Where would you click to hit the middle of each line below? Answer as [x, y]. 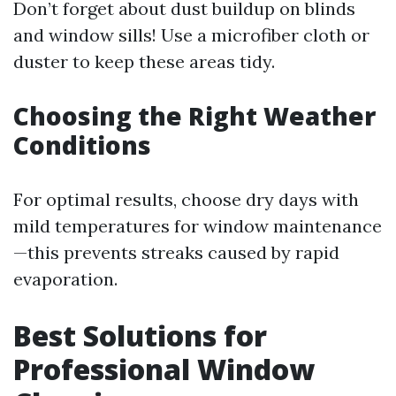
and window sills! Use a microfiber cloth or [191, 35]
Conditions [82, 145]
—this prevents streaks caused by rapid [176, 252]
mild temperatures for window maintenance [198, 226]
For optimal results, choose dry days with [186, 199]
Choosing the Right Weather [194, 116]
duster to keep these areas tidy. [144, 61]
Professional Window [164, 369]
